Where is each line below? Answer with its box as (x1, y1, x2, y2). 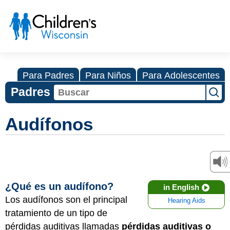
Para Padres (23, 70, 74, 81)
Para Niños (85, 70, 131, 81)
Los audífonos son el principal (5, 195, 127, 205)
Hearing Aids (167, 197, 205, 204)
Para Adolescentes (142, 70, 220, 81)
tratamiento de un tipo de (5, 208, 107, 218)
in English (163, 183, 199, 191)
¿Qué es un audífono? (5, 181, 113, 192)
